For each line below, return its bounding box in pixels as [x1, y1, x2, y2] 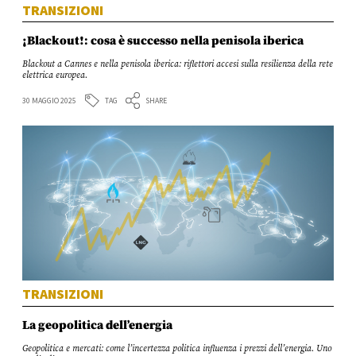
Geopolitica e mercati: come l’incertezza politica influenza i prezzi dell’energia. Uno [22, 342, 332, 354]
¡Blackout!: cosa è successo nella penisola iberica [22, 32, 304, 49]
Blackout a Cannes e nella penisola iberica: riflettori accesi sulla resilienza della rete [22, 59, 334, 71]
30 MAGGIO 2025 [22, 95, 77, 106]
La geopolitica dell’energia [22, 315, 173, 333]
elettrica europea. [22, 70, 88, 82]
